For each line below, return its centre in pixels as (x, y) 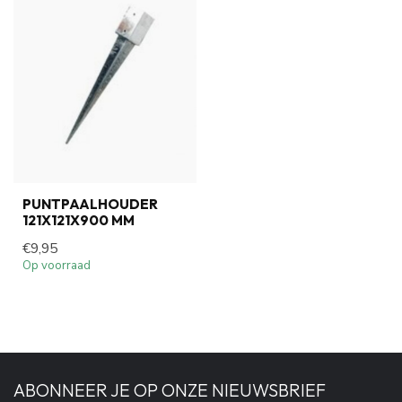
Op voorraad (57, 265)
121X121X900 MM (79, 220)
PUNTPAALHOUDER (90, 204)
